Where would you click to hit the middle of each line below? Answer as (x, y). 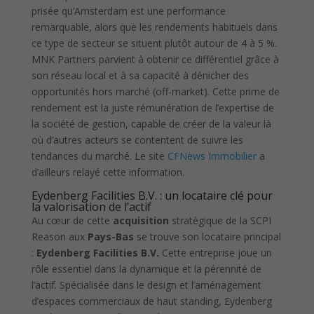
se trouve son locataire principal (207, 237)
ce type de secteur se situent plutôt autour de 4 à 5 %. (154, 43)
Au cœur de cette (72, 221)
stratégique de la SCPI (220, 221)
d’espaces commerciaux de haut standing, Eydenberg (151, 301)
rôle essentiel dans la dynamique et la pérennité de (146, 269)
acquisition (141, 221)
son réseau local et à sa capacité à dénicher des (140, 76)
